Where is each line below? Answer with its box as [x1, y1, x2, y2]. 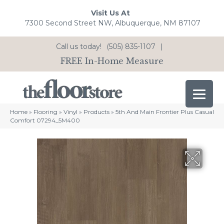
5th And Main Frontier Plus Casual [115, 108, 214, 116]
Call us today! [56, 41, 101, 51]
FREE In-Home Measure [60, 55, 163, 66]
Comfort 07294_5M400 [10, 116, 80, 124]
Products [83, 108, 109, 116]
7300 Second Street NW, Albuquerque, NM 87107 [25, 18, 200, 28]
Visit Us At [90, 8, 130, 18]
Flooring [33, 108, 57, 116]
